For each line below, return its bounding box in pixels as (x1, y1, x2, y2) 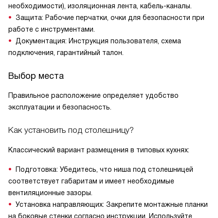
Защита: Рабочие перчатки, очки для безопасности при (16, 14, 204, 21)
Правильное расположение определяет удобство (8, 91, 179, 99)
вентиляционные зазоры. (8, 189, 92, 197)
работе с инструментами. (8, 25, 95, 33)
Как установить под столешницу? (8, 126, 134, 135)
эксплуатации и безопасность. (8, 103, 111, 111)
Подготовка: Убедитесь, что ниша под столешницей (16, 165, 193, 173)
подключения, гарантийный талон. (8, 49, 124, 56)
